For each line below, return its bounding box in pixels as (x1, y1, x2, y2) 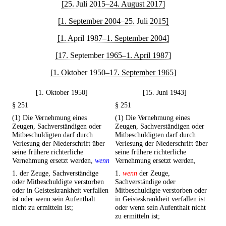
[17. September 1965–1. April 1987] (55, 51, 171, 60)
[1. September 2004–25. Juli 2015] (58, 17, 168, 25)
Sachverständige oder (115, 178, 176, 186)
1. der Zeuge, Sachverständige (12, 169, 98, 178)
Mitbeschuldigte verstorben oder (115, 186, 207, 195)
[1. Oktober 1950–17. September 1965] (50, 68, 176, 77)
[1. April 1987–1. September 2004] (57, 34, 169, 42)
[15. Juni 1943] (142, 88, 187, 97)
